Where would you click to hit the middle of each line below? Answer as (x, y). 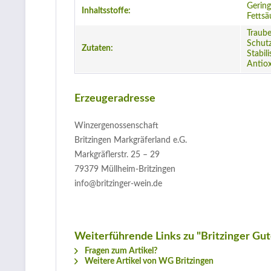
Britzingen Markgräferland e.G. (131, 140)
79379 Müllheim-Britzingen (125, 169)
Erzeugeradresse (115, 99)
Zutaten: (97, 48)
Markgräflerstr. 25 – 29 (117, 155)
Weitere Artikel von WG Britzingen (148, 261)
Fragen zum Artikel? (120, 251)
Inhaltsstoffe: (106, 11)
